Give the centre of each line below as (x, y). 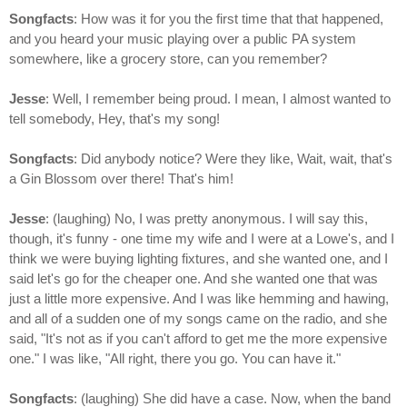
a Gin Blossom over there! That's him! (121, 179)
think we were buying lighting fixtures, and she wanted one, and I (199, 259)
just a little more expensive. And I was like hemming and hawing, (199, 299)
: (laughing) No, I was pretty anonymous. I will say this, (207, 219)
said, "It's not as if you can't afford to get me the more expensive (198, 339)
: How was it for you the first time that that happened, (228, 19)
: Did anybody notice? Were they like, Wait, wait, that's (233, 159)
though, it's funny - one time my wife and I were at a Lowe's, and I (202, 239)
